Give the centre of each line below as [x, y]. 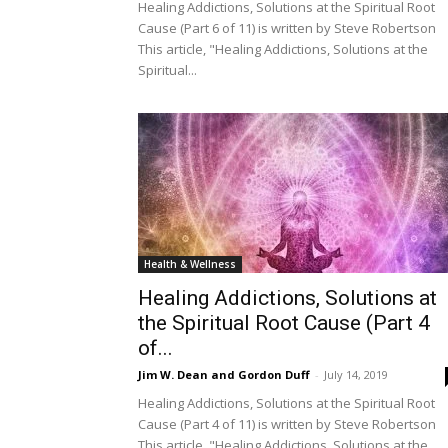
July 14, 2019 [356, 374]
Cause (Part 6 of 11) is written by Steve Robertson [287, 28]
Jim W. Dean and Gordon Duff [224, 374]
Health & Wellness [190, 264]
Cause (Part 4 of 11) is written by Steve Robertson [287, 424]
